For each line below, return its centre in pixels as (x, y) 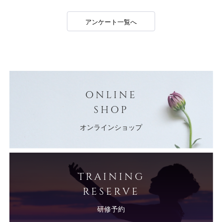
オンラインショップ (111, 127)
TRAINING (111, 176)
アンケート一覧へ (111, 21)
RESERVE (111, 191)
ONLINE (111, 94)
